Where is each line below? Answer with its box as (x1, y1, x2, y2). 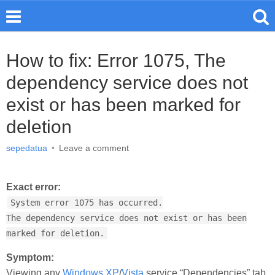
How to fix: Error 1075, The (6, 50, 226, 71)
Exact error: (6, 182, 61, 192)
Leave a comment (59, 143, 129, 153)
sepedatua (6, 143, 47, 153)
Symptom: (6, 252, 54, 263)
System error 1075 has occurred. (10, 198, 163, 207)
